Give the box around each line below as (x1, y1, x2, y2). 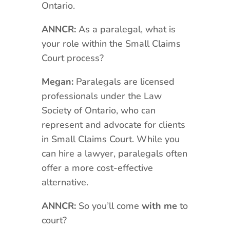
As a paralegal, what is (78, 23, 176, 35)
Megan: (41, 75, 76, 88)
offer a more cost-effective (41, 161, 153, 174)
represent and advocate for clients (41, 118, 185, 131)
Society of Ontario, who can (41, 104, 156, 117)
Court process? (41, 51, 104, 64)
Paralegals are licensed (75, 75, 175, 88)
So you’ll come (75, 199, 142, 212)
